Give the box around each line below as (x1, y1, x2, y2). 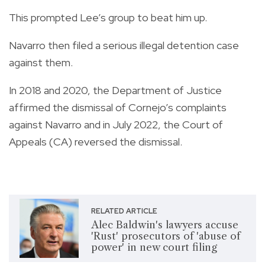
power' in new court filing (91, 241, 217, 254)
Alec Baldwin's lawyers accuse (91, 219, 238, 231)
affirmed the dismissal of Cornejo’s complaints (9, 100, 227, 114)
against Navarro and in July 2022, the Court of (9, 117, 223, 131)
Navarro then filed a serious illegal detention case (9, 38, 239, 52)
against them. (9, 55, 73, 69)
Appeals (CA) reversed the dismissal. (9, 134, 182, 148)
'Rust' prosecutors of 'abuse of (91, 230, 240, 243)
